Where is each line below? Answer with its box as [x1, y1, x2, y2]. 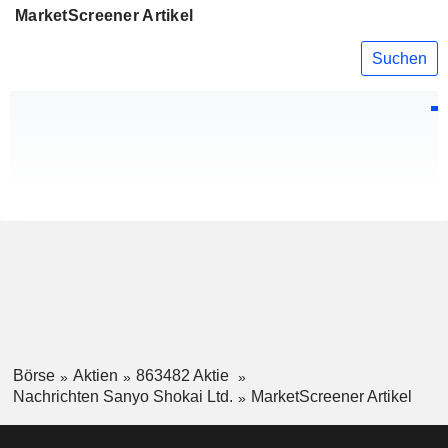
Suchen [372, 49, 427, 67]
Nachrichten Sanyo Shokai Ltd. [12, 387, 233, 405]
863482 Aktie [135, 367, 233, 385]
